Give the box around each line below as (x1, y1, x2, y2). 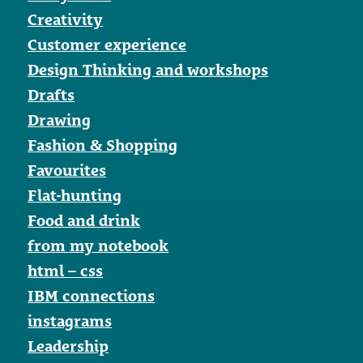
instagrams (28, 311, 113, 330)
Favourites (28, 160, 107, 179)
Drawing (28, 110, 92, 129)
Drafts (28, 85, 75, 104)
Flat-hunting (28, 186, 122, 204)
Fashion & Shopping (28, 135, 178, 154)
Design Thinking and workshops (28, 60, 269, 79)
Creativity (28, 10, 104, 28)
